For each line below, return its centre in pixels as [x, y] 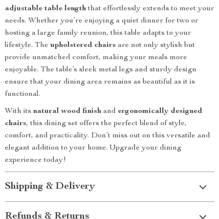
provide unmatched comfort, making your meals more [96, 58]
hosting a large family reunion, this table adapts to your [98, 33]
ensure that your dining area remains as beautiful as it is [100, 82]
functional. [22, 94]
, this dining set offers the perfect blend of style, [107, 124]
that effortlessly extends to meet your [150, 9]
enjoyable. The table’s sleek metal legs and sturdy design [101, 70]
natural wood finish [67, 111]
